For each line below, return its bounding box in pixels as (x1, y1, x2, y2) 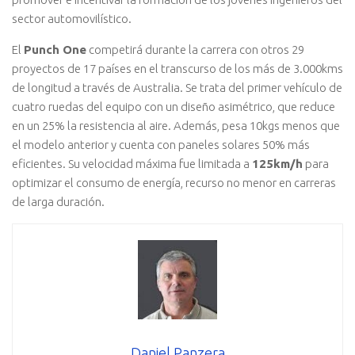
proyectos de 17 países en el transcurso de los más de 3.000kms (12, 61, 343, 75)
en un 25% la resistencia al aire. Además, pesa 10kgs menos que (12, 118, 340, 132)
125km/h (252, 156, 303, 170)
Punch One (24, 42, 86, 56)
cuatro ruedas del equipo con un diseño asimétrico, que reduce (12, 99, 335, 113)
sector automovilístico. (12, 11, 132, 25)
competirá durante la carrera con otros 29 (86, 42, 304, 56)
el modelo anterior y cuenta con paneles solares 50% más (12, 137, 310, 151)
